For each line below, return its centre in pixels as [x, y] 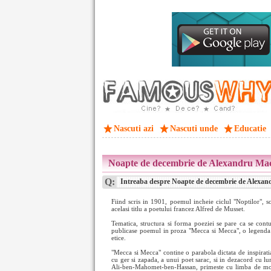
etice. [119, 238]
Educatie [250, 129]
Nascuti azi [134, 129]
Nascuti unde [194, 129]
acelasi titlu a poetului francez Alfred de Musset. [178, 209]
